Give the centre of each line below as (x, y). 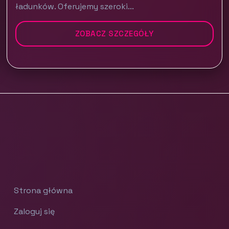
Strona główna (43, 190)
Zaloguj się (35, 211)
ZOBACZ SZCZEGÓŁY (114, 33)
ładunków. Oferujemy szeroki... (75, 6)
